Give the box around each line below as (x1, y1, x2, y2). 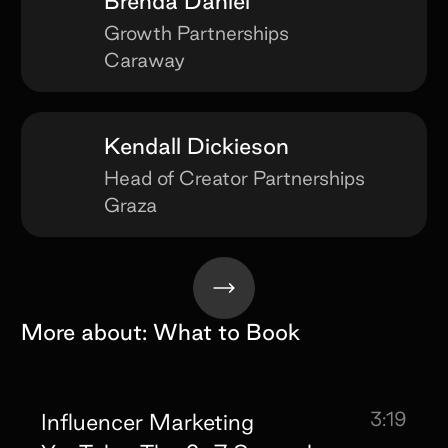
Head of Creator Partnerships (104, 166, 366, 189)
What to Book (152, 319, 300, 345)
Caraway (104, 49, 186, 72)
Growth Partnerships (104, 22, 290, 45)
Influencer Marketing (41, 409, 255, 435)
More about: (20, 319, 147, 345)
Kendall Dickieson (104, 132, 290, 158)
